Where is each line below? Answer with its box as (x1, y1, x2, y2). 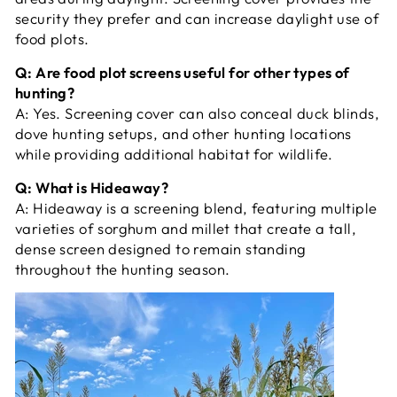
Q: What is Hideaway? (15, 178, 169, 197)
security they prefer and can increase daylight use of (15, 9, 379, 27)
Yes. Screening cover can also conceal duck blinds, (28, 104, 379, 122)
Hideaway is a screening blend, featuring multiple (28, 198, 378, 217)
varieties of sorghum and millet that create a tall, (15, 219, 357, 237)
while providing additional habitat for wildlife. (15, 144, 333, 163)
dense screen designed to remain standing (15, 239, 307, 258)
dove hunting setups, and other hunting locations (15, 124, 352, 143)
